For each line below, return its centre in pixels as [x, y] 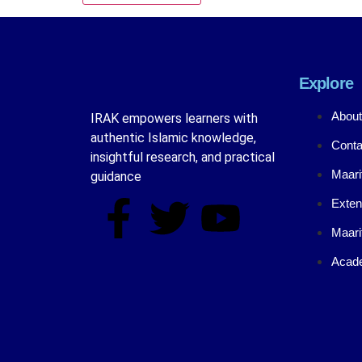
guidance [116, 176]
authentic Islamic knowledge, [173, 137]
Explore [326, 83]
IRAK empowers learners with [174, 118]
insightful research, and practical [183, 157]
